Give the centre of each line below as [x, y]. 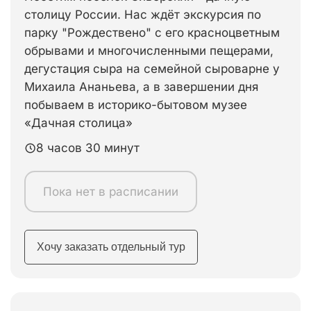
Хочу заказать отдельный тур [111, 247]
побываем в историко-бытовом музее [136, 105]
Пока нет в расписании [111, 192]
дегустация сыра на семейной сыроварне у [152, 69]
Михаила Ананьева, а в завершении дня [141, 87]
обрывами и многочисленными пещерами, [149, 51]
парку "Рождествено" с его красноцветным [152, 33]
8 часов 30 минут [88, 148]
